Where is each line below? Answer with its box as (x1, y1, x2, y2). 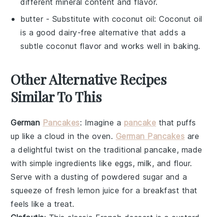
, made (176, 144, 202, 155)
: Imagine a (79, 117, 124, 127)
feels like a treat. (11, 199, 75, 209)
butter (20, 14, 44, 24)
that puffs (156, 117, 196, 127)
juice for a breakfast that (100, 185, 198, 195)
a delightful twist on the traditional (11, 144, 145, 155)
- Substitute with (43, 14, 112, 24)
